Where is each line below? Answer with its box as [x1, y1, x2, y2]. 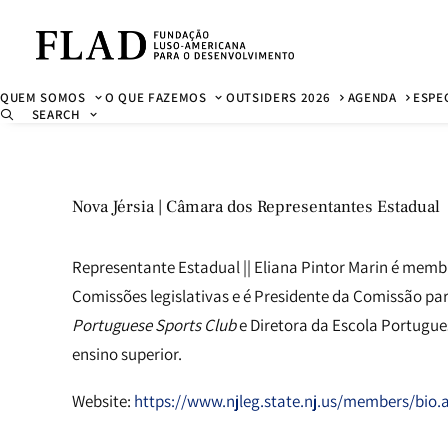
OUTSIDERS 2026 [226, 89, 332, 106]
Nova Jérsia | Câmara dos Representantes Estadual [72, 196, 440, 218]
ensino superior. [72, 343, 182, 365]
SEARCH [31, 106, 81, 123]
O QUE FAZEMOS [105, 89, 207, 106]
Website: [72, 390, 134, 412]
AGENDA [347, 89, 397, 106]
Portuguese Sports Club [72, 314, 236, 336]
